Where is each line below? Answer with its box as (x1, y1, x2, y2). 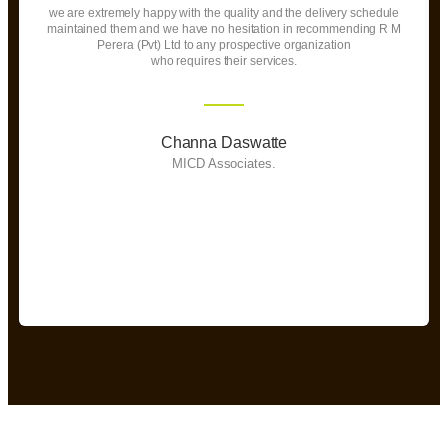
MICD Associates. (172, 155, 276, 171)
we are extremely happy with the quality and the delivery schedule (48, 5, 400, 20)
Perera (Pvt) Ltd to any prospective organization (97, 37, 351, 52)
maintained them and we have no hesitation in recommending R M (47, 21, 401, 36)
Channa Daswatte (160, 133, 288, 151)
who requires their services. (150, 53, 298, 68)
